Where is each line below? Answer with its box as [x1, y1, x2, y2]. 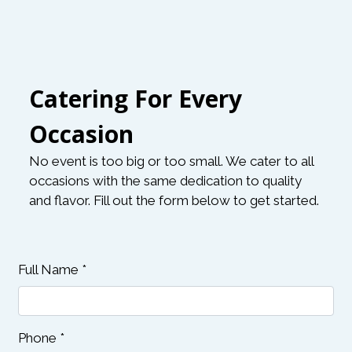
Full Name [18, 261, 79, 277]
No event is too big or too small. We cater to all [29, 153, 314, 170]
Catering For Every [29, 82, 243, 115]
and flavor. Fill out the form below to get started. [29, 192, 320, 209]
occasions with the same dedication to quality [29, 173, 302, 189]
